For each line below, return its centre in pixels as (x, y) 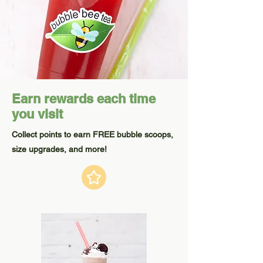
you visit (37, 114)
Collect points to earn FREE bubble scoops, (92, 134)
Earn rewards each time (84, 99)
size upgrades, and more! (59, 149)
